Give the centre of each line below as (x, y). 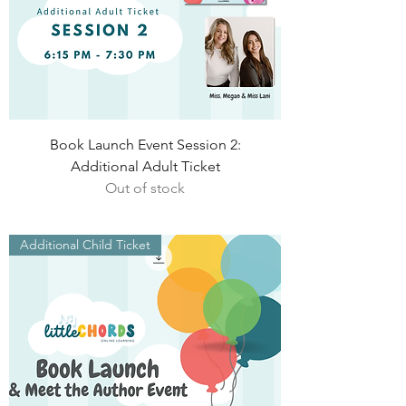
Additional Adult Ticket (145, 166)
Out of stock (145, 188)
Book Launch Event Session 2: (145, 145)
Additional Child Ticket (85, 245)
